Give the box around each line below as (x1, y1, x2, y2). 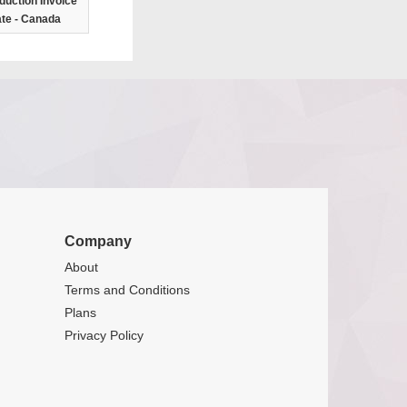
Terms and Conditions (65, 283, 190, 297)
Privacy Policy (65, 328, 144, 342)
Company (65, 233, 132, 249)
